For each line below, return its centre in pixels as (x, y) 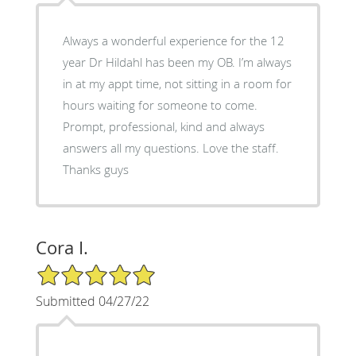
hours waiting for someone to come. (160, 104)
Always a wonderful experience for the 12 (173, 40)
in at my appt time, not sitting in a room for (177, 83)
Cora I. (62, 247)
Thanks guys (95, 169)
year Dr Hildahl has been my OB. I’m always (177, 62)
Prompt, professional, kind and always (163, 126)
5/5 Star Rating (75, 269)
